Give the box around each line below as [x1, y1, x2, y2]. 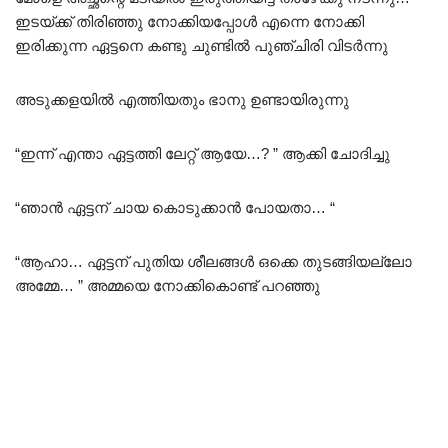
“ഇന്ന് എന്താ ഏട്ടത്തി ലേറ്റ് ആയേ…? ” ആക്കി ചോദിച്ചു [15, 145, 390, 163]
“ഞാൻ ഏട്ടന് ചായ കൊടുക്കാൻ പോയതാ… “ [15, 199, 335, 217]
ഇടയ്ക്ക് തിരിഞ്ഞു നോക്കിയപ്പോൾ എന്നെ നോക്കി [15, 13, 364, 31]
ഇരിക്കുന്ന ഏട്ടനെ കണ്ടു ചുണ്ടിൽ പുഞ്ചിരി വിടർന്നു [15, 37, 388, 55]
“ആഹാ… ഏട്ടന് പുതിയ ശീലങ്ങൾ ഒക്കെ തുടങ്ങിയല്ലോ [15, 253, 412, 271]
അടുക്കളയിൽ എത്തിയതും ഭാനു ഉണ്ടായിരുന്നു [15, 91, 349, 109]
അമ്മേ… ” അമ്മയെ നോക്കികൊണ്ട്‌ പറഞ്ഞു [15, 277, 320, 295]
